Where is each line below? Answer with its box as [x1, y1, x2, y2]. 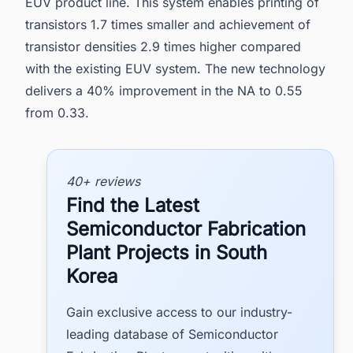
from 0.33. [25, 105, 89, 121]
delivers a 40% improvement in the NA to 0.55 [25, 83, 303, 99]
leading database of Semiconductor [66, 325, 278, 342]
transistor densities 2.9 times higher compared [25, 39, 301, 55]
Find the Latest [66, 193, 199, 217]
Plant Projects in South [66, 240, 267, 264]
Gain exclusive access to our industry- [66, 303, 292, 320]
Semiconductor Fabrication [66, 217, 306, 240]
